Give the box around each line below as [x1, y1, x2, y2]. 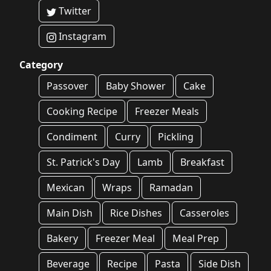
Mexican [47, 181, 85, 194]
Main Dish [47, 206, 93, 220]
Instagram [56, 30, 106, 43]
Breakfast [180, 155, 225, 169]
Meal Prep [172, 232, 220, 245]
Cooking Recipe [47, 105, 117, 118]
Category [19, 58, 63, 71]
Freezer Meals [135, 105, 200, 118]
